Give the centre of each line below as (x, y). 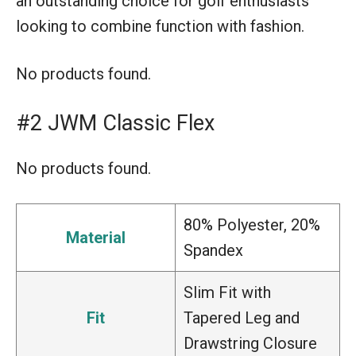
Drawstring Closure (250, 343)
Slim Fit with (227, 292)
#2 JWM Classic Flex (115, 123)
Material (96, 237)
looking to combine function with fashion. (160, 26)
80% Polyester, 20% (252, 224)
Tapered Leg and (242, 317)
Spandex (213, 250)
